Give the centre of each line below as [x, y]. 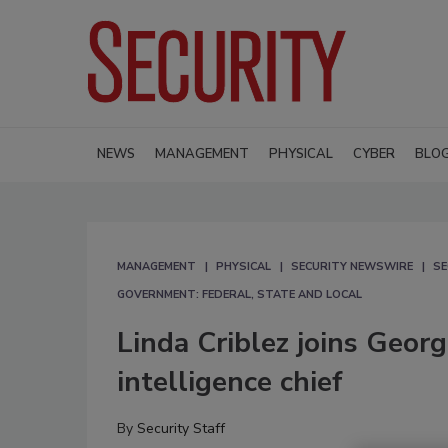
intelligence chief [230, 381]
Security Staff [181, 428]
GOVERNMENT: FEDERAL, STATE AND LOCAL [239, 294]
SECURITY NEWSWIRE [352, 266]
